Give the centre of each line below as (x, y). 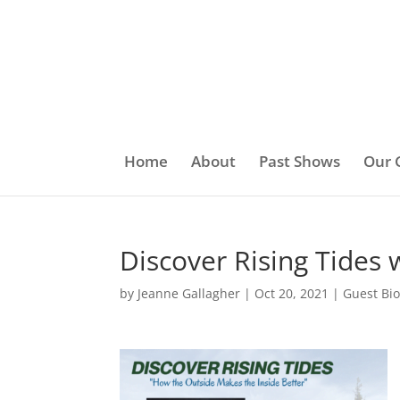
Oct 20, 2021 (292, 293)
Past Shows (300, 161)
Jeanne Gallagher (189, 293)
